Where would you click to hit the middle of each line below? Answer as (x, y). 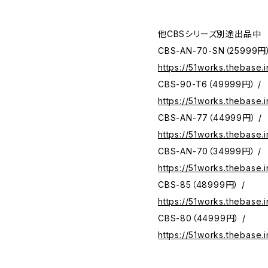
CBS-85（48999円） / (202, 185)
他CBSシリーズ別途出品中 (210, 34)
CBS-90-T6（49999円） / (210, 84)
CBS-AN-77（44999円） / (210, 118)
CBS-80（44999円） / (202, 218)
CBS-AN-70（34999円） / (210, 151)
